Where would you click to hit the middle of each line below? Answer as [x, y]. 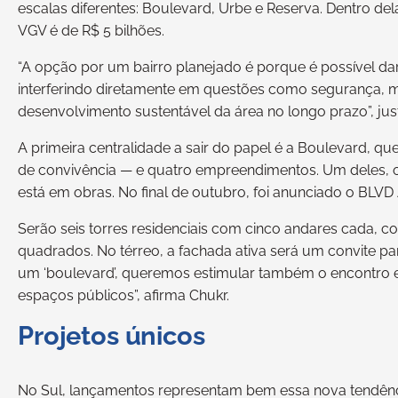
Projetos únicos [111, 336]
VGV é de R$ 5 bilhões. [91, 31]
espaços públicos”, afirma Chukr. [123, 295]
